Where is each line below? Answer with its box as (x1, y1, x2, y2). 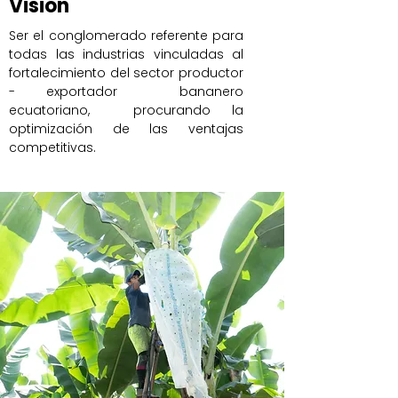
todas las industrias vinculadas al (9, 45, 243, 63)
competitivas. (9, 139, 96, 156)
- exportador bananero (9, 83, 243, 100)
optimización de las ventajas (9, 120, 243, 138)
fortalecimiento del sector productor (9, 64, 243, 82)
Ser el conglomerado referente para (9, 27, 243, 44)
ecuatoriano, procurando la (9, 101, 243, 119)
